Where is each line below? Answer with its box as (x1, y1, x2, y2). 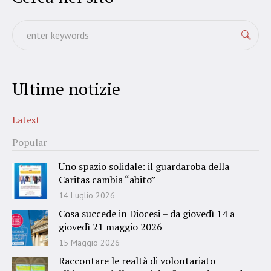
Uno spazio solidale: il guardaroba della (59, 159, 229, 173)
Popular (12, 135, 47, 149)
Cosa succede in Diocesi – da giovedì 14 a (59, 206, 235, 220)
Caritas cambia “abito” (59, 172, 155, 186)
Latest (12, 113, 40, 126)
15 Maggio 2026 (59, 237, 120, 248)
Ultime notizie (12, 77, 120, 100)
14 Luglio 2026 (59, 189, 115, 201)
